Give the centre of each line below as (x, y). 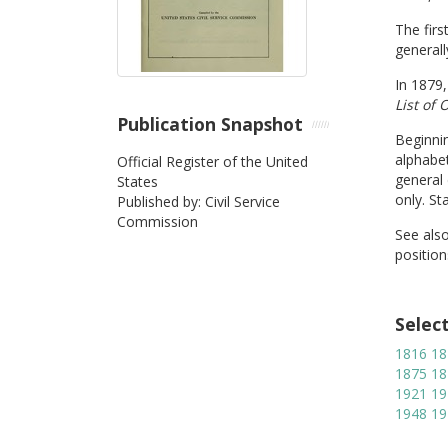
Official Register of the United (212, 161)
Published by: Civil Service (198, 201)
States (137, 181)
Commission (157, 221)
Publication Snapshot (210, 124)
